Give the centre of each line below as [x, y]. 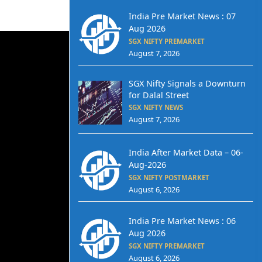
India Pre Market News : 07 [182, 16]
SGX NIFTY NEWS [156, 108]
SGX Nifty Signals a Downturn [187, 84]
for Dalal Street [158, 95]
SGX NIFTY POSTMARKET [169, 178]
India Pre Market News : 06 [182, 220]
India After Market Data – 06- [186, 153]
